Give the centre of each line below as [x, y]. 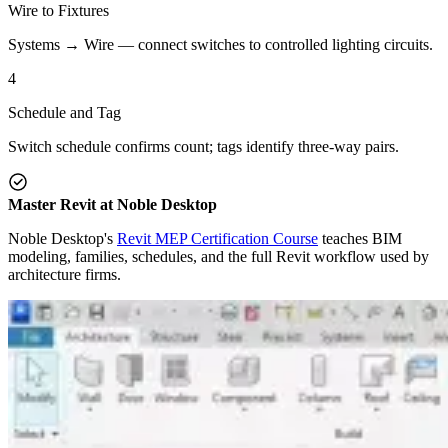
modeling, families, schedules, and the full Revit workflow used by [218, 256]
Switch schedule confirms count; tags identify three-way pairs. [203, 146]
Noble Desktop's [62, 238]
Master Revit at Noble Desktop [112, 204]
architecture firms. [64, 274]
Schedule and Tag [64, 112]
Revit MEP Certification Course [217, 238]
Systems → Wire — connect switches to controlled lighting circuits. [220, 44]
